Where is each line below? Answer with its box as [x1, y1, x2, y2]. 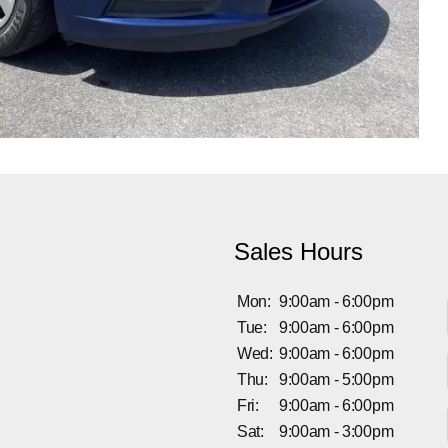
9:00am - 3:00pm [278, 422, 394, 440]
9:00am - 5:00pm [278, 370, 394, 388]
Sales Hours [233, 237, 363, 265]
